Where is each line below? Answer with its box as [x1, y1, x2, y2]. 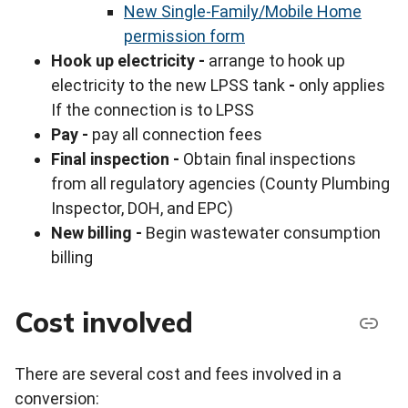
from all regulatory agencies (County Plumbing [51, 174, 390, 193]
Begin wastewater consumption [146, 223, 381, 242]
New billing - [51, 223, 146, 242]
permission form [124, 26, 245, 46]
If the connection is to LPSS [51, 100, 254, 119]
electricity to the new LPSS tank [51, 76, 285, 95]
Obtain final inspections [183, 149, 356, 168]
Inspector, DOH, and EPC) [51, 199, 233, 218]
